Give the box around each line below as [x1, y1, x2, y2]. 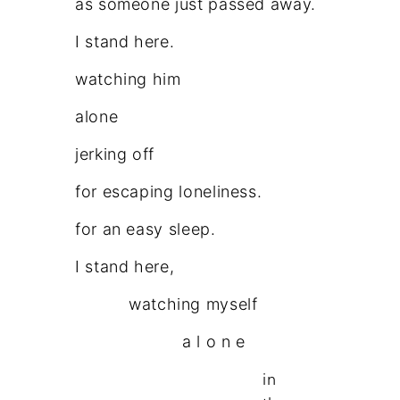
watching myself [129, 295, 258, 314]
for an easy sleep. [75, 220, 216, 239]
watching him [75, 70, 181, 89]
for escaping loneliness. [75, 182, 262, 202]
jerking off [75, 145, 155, 164]
